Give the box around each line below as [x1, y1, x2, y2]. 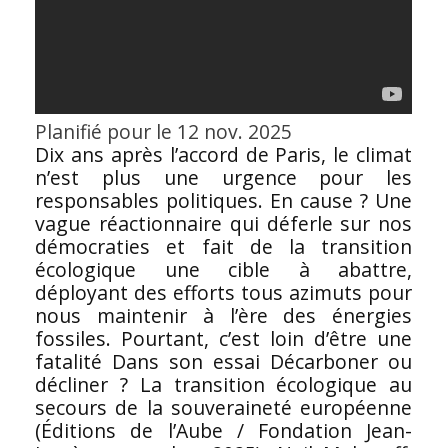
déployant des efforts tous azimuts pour [34, 278, 413, 306]
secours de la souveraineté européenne [34, 393, 413, 421]
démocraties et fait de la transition [34, 232, 413, 260]
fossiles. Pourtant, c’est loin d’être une [34, 324, 413, 352]
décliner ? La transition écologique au [34, 370, 413, 398]
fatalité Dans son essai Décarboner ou [34, 347, 413, 375]
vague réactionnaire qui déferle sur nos [34, 209, 413, 237]
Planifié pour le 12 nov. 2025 [34, 117, 292, 145]
